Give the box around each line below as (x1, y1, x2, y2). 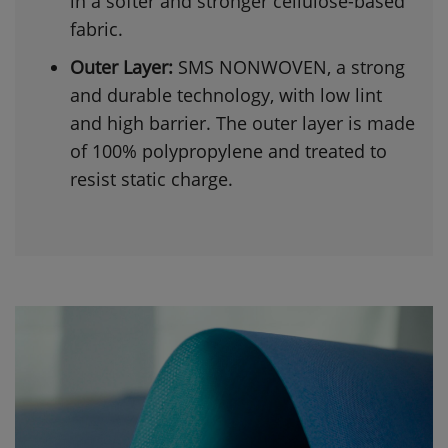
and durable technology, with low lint (70, 83, 382, 108)
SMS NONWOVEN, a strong (173, 55, 405, 80)
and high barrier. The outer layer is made (70, 111, 415, 136)
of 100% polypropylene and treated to (70, 139, 387, 164)
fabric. (70, 17, 123, 42)
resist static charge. (70, 167, 236, 192)
